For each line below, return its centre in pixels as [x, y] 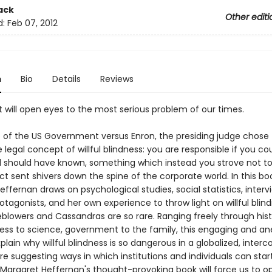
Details [66, 79]
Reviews [117, 79]
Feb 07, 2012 [32, 23]
